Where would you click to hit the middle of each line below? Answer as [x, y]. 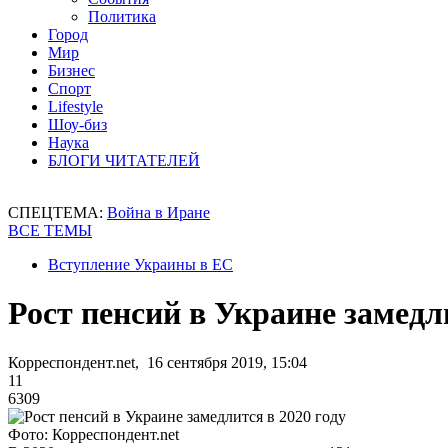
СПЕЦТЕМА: [57, 212]
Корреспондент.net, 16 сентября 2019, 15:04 [157, 362]
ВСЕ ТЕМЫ [50, 230]
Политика [122, 16]
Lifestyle [75, 106]
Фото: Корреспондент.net [93, 434]
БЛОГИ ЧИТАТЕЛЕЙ [124, 160]
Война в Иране [158, 212]
